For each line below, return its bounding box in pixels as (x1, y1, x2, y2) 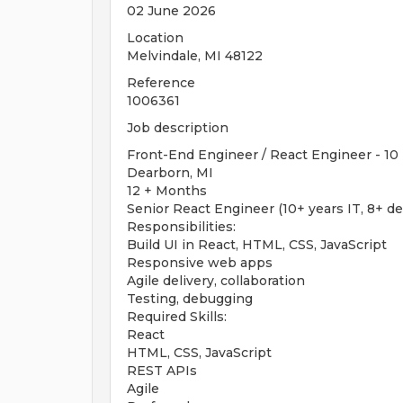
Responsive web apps (127, 255, 273, 271)
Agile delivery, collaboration (127, 273, 305, 289)
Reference (127, 75, 195, 91)
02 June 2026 (127, 3, 216, 19)
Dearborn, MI (127, 165, 213, 181)
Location (127, 30, 184, 46)
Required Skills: (127, 309, 227, 325)
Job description (127, 120, 228, 136)
